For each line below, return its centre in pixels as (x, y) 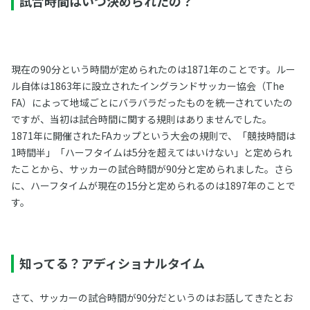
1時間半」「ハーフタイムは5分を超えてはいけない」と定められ (151, 152)
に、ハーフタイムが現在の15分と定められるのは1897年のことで (153, 185)
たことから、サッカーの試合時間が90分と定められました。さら (152, 168)
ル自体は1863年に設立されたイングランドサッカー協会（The (147, 85)
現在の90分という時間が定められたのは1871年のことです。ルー (153, 69)
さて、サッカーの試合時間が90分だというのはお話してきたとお (152, 297)
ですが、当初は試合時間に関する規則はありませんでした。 (141, 119)
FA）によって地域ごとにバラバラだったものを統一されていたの (152, 102)
